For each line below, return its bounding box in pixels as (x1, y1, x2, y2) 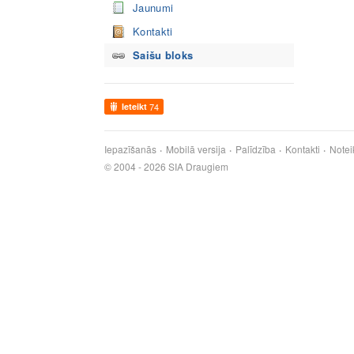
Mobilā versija (166, 142, 226, 156)
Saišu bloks (133, 47, 194, 62)
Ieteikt (122, 100, 147, 112)
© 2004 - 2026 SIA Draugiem (104, 160, 228, 173)
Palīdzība (235, 142, 276, 156)
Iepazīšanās (104, 142, 156, 156)
